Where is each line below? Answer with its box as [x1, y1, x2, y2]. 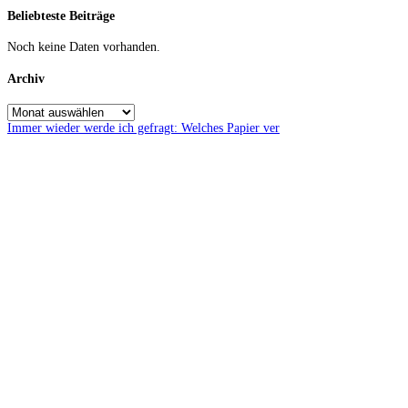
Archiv [7, 71, 45, 86]
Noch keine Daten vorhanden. [7, 40, 160, 55]
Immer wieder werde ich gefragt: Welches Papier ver [7, 120, 280, 135]
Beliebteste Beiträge [7, 8, 115, 23]
